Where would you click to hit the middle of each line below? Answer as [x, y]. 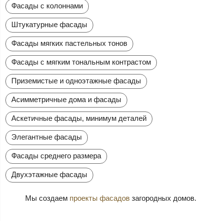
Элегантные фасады [47, 137]
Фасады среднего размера [56, 156]
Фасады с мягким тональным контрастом [81, 62]
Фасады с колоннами [47, 6]
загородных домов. [163, 198]
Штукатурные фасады [50, 25]
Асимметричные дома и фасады [67, 100]
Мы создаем [47, 198]
